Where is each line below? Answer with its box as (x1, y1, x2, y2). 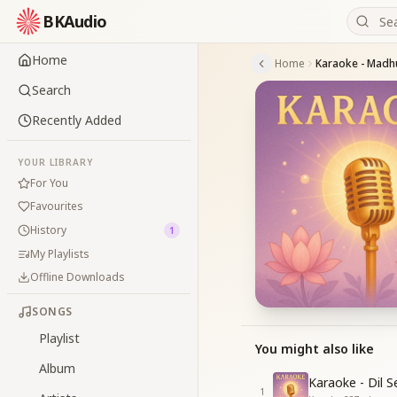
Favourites (30, 198, 83, 214)
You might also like (255, 340, 374, 357)
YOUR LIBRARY (18, 156, 93, 168)
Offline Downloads (30, 269, 125, 284)
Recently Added (32, 112, 121, 128)
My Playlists (30, 246, 90, 261)
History (30, 222, 66, 237)
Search (32, 82, 71, 98)
